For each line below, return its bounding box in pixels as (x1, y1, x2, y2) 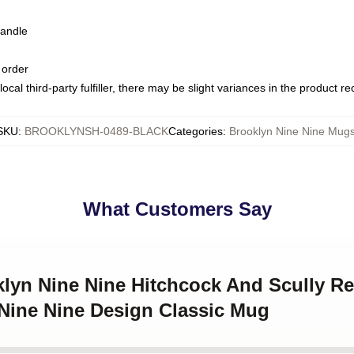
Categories (168, 125, 223, 137)
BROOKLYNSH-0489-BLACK (24, 125, 168, 137)
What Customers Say (82, 198, 272, 220)
